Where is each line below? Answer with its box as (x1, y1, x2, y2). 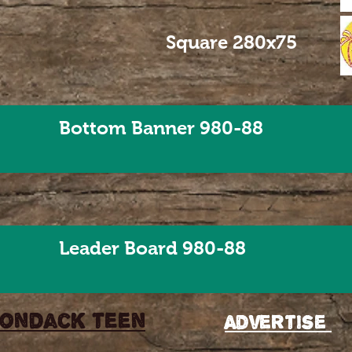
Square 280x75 (166, 31, 297, 53)
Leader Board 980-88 (59, 237, 246, 258)
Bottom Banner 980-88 (59, 117, 263, 138)
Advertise (225, 310, 332, 334)
